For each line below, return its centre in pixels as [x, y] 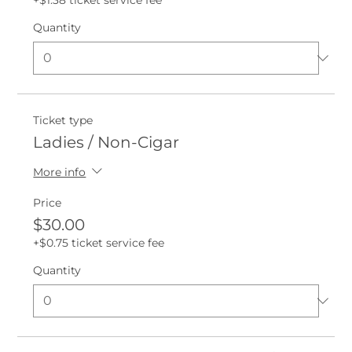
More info [60, 172]
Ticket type [63, 121]
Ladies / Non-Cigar [106, 143]
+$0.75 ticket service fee [99, 243]
